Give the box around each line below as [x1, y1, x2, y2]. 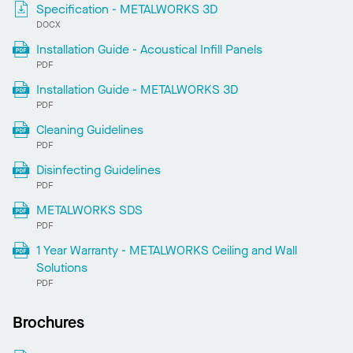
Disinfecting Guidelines [35, 161, 161, 178]
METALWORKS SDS [35, 201, 143, 218]
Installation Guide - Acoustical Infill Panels [35, 40, 262, 58]
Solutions [35, 258, 87, 276]
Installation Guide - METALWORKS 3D [35, 80, 238, 98]
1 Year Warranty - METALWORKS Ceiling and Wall [35, 241, 297, 258]
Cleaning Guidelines [35, 121, 143, 138]
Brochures [13, 311, 84, 333]
